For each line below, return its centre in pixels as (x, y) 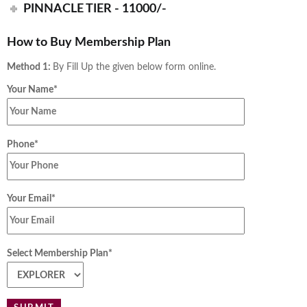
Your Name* (32, 90)
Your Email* (31, 199)
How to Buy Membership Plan (89, 42)
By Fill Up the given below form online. (134, 67)
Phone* (23, 144)
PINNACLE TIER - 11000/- (95, 9)
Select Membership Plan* (60, 253)
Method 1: (30, 67)
